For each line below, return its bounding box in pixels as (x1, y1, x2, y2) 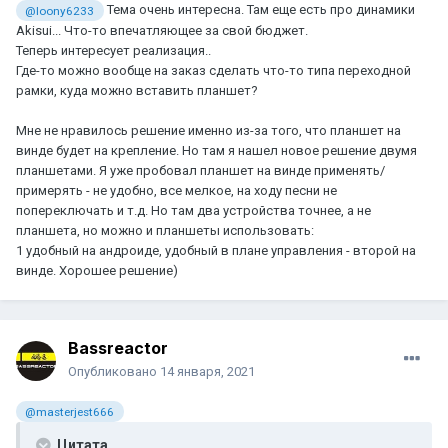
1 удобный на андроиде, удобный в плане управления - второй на (16, 242, 416, 258)
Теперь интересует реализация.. (16, 42, 214, 58)
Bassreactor (68, 338, 168, 359)
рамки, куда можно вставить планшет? (16, 82, 261, 98)
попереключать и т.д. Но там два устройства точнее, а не (16, 202, 371, 218)
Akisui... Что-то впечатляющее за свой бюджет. (16, 22, 311, 38)
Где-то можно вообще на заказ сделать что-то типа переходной (16, 62, 411, 78)
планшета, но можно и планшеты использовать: (16, 222, 314, 238)
